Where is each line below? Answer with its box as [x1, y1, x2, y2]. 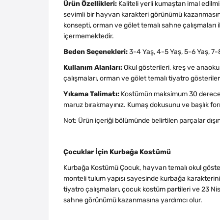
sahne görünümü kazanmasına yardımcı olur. [63, 195, 202, 204]
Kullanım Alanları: [63, 63, 122, 71]
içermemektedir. [63, 31, 114, 40]
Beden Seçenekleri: [63, 47, 128, 55]
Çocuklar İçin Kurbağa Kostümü [63, 147, 171, 156]
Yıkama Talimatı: [63, 89, 119, 98]
